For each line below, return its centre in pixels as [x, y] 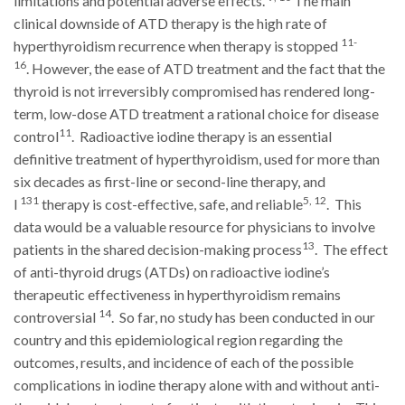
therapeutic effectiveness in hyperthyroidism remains [177, 295]
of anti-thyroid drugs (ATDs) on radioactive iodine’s [172, 272]
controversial [56, 317]
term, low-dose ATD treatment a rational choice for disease [196, 114]
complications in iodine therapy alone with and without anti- [197, 385]
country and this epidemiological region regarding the [178, 340]
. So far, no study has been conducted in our [243, 317]
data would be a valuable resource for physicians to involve [194, 227]
